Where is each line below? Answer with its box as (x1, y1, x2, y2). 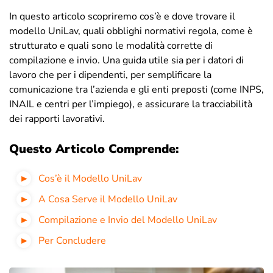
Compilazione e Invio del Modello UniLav (38, 213, 217, 227)
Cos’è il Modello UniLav (38, 171, 142, 185)
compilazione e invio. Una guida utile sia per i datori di (9, 53, 244, 67)
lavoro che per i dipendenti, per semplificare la (9, 68, 211, 82)
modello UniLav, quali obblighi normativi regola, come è (9, 24, 253, 38)
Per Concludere (38, 233, 106, 247)
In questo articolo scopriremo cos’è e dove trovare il (9, 9, 235, 23)
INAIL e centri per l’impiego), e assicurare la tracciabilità (9, 97, 252, 111)
